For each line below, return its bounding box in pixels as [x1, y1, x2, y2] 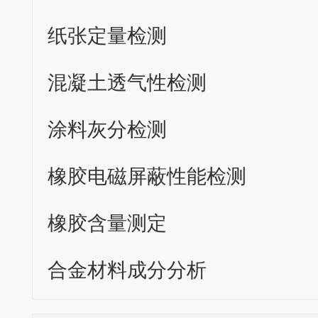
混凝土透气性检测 [48, 67, 207, 95]
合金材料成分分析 [48, 254, 207, 283]
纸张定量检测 [48, 20, 168, 48]
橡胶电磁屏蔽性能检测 [48, 160, 247, 189]
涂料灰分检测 [48, 114, 168, 142]
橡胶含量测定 [48, 207, 168, 236]
